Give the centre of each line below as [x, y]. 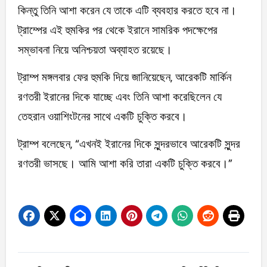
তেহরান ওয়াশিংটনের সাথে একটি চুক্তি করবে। [102, 117]
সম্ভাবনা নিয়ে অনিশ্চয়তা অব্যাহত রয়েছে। [95, 50]
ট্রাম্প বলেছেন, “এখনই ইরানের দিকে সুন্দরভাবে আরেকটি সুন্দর [129, 144]
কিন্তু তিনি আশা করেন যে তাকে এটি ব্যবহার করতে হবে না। [127, 11]
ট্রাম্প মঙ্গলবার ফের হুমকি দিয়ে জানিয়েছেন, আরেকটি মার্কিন [124, 77]
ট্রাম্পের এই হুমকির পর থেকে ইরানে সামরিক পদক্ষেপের [117, 30]
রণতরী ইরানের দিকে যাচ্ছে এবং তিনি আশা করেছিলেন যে [119, 97]
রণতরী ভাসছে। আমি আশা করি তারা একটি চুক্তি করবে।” [125, 164]
